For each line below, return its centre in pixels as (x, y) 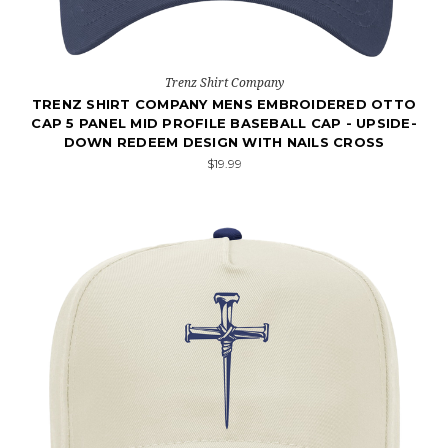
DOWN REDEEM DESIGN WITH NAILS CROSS (224, 142)
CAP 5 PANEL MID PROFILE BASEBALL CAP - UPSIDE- (224, 123)
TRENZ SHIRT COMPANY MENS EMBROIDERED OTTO (224, 104)
